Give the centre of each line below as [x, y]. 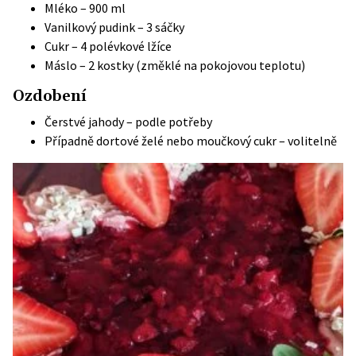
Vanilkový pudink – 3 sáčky [114, 27]
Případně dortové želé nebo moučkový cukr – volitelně [191, 141]
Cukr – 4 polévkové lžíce [108, 46]
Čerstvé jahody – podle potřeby [128, 122]
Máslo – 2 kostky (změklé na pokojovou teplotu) [175, 65]
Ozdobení [50, 97]
